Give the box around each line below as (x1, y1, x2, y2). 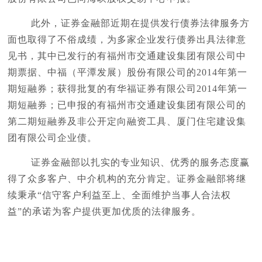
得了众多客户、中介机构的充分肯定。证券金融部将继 (8, 174, 247, 184)
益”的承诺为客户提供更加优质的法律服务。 (8, 206, 202, 216)
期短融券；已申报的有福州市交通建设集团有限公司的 (8, 100, 247, 110)
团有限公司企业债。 (8, 133, 98, 143)
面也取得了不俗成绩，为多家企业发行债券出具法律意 (8, 35, 247, 44)
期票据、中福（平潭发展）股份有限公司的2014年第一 (8, 67, 248, 77)
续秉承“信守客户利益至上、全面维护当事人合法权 (8, 190, 232, 200)
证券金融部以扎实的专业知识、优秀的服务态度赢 (8, 157, 250, 167)
